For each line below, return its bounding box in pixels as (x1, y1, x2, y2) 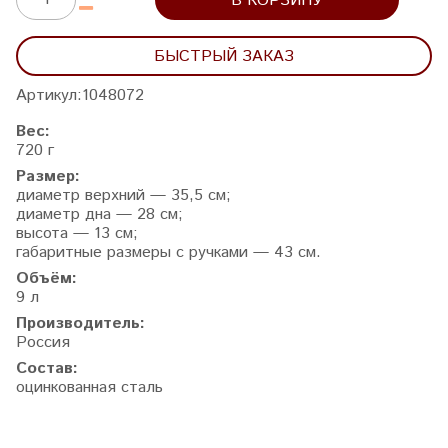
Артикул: (16, 83, 82, 107)
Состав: (16, 356, 78, 380)
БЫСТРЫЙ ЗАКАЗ (154, 44, 294, 68)
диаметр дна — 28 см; (16, 202, 183, 226)
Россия (16, 330, 70, 354)
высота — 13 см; (16, 221, 138, 245)
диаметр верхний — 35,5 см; (16, 183, 231, 207)
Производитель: (16, 311, 145, 335)
